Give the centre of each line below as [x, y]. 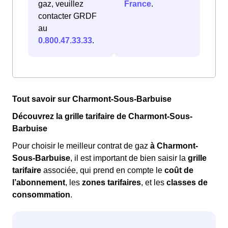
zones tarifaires [111, 183]
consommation [41, 195]
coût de [179, 170]
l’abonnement [39, 183]
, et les [154, 183]
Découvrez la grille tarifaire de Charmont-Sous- [102, 117]
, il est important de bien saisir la [129, 158]
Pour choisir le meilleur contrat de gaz [81, 146]
